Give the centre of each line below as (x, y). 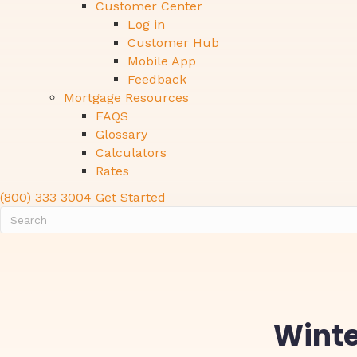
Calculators (131, 153)
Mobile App (162, 61)
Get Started (131, 197)
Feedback (157, 79)
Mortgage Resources (126, 98)
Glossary (122, 134)
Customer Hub (173, 43)
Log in (146, 24)
